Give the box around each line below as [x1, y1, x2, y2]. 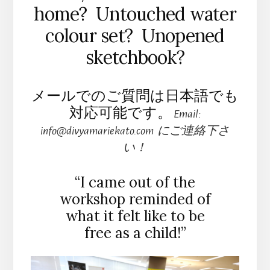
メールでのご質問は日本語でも [31, 86, 239, 105]
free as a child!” [84, 224, 186, 243]
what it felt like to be [65, 207, 205, 226]
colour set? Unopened [45, 24, 225, 48]
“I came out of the [75, 173, 195, 192]
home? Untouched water [34, 2, 236, 26]
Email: [171, 108, 201, 121]
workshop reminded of [59, 190, 211, 209]
